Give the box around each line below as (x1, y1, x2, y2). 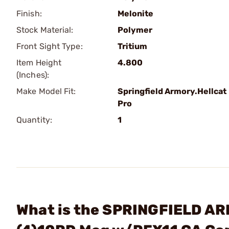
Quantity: (16, 115, 52, 125)
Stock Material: (16, 25, 74, 35)
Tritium (118, 41, 147, 51)
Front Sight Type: (16, 41, 83, 51)
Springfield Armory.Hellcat (118, 86, 226, 96)
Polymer (118, 25, 152, 35)
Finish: (16, 9, 42, 18)
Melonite (118, 9, 153, 18)
